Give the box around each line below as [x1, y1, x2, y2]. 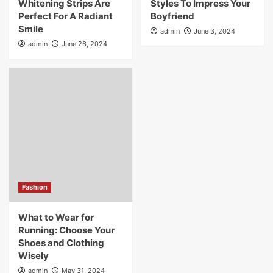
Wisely [18, 249, 49, 261]
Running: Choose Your [18, 224, 115, 236]
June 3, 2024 [193, 26, 235, 35]
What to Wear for [18, 211, 94, 223]
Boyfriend [150, 10, 194, 22]
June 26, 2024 [62, 39, 107, 48]
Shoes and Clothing [18, 236, 104, 249]
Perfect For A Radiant [18, 10, 113, 22]
